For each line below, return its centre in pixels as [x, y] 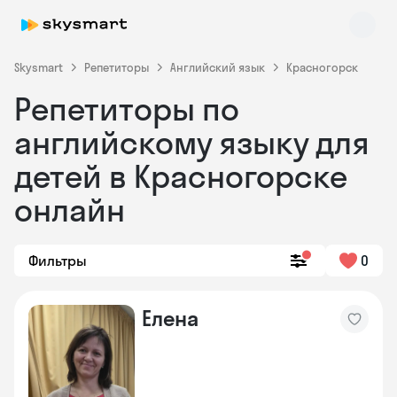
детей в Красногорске [181, 176]
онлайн [70, 210]
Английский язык [218, 67]
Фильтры [58, 261]
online [74, 248]
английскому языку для [192, 142]
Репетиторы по [127, 109]
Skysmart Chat [99, 232]
